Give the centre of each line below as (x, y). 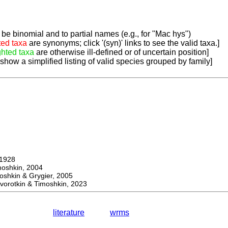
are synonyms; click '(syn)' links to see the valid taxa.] (123, 43)
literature (69, 213)
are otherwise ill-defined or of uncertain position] (121, 52)
